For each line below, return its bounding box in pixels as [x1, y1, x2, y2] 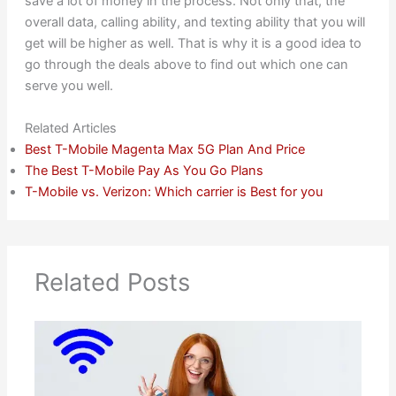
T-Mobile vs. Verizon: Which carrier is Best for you [24, 183, 323, 200]
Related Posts [34, 267, 191, 297]
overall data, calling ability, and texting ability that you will [24, 14, 365, 31]
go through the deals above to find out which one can [24, 57, 348, 73]
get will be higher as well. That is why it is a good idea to [24, 35, 362, 52]
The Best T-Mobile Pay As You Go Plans [24, 162, 263, 179]
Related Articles [24, 119, 117, 136]
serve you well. [24, 78, 113, 95]
